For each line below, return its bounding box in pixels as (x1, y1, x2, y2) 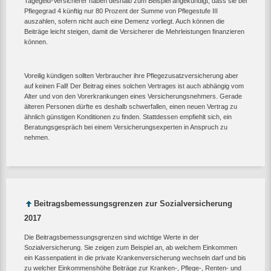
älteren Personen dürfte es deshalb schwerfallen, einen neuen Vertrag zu (24, 102, 237, 110)
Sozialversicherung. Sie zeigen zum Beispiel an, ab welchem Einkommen (24, 243, 237, 251)
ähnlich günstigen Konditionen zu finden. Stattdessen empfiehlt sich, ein (24, 113, 232, 120)
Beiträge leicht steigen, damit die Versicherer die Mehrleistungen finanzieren (24, 27, 244, 35)
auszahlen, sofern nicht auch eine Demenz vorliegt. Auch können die (24, 17, 224, 25)
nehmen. (24, 133, 50, 141)
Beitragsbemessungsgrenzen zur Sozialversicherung (34, 199, 232, 209)
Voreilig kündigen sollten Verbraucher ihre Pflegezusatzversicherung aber (24, 71, 238, 79)
